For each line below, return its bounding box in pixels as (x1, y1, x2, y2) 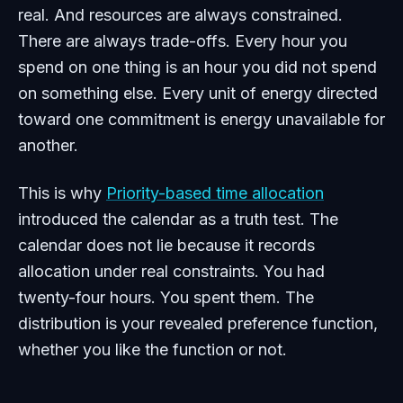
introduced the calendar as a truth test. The (18, 210, 338, 228)
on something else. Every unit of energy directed (18, 84, 378, 103)
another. (18, 136, 78, 155)
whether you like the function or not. (18, 340, 287, 359)
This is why (18, 184, 106, 202)
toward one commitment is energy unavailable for (18, 110, 385, 129)
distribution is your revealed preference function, (18, 314, 378, 333)
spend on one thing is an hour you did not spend (18, 58, 377, 76)
